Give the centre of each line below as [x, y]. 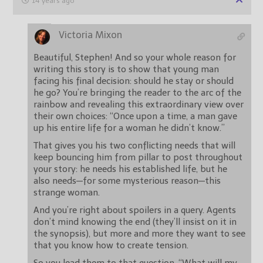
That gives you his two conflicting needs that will [134, 146]
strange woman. [67, 193]
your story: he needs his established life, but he [130, 169]
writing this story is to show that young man [126, 70]
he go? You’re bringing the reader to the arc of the [137, 93]
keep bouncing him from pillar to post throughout [138, 158]
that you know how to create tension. [111, 246]
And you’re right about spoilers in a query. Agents [135, 210]
